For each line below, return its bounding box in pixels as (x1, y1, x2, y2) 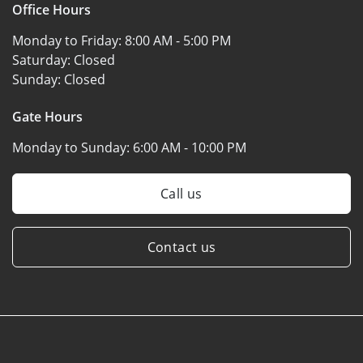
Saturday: (12, 50, 74, 69)
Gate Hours (12, 107, 83, 126)
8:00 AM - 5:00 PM (125, 31, 231, 49)
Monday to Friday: (12, 31, 125, 49)
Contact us (147, 237, 216, 256)
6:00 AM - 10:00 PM (133, 138, 246, 156)
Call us (160, 184, 203, 203)
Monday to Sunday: (12, 138, 133, 156)
